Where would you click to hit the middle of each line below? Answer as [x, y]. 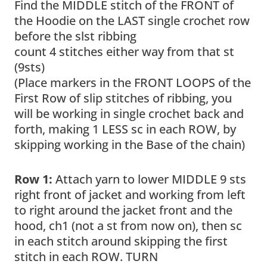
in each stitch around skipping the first [121, 241]
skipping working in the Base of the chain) [130, 144]
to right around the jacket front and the [123, 210]
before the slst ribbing [75, 36]
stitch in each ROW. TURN [86, 256]
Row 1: [33, 179]
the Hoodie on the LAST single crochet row [132, 20]
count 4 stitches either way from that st [124, 51]
